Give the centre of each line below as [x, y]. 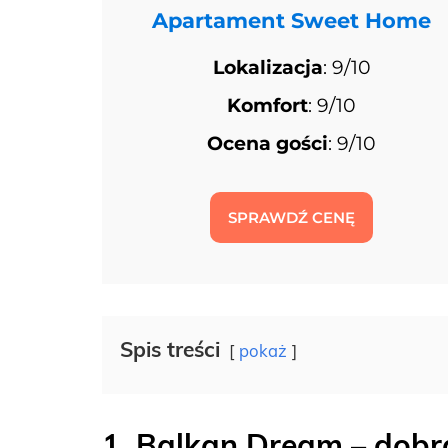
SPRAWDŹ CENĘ [292, 217]
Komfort [268, 106]
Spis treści [170, 349]
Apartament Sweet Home [292, 21]
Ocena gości [268, 144]
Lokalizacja [267, 67]
